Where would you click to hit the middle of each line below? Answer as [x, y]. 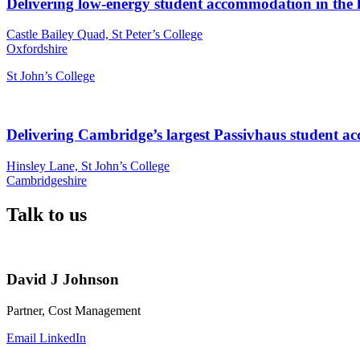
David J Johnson [63, 280]
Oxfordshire [37, 49]
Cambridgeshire [47, 180]
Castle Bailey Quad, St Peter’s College [104, 35]
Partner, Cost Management [74, 310]
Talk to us [47, 214]
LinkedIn [63, 337]
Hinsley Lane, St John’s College [88, 166]
